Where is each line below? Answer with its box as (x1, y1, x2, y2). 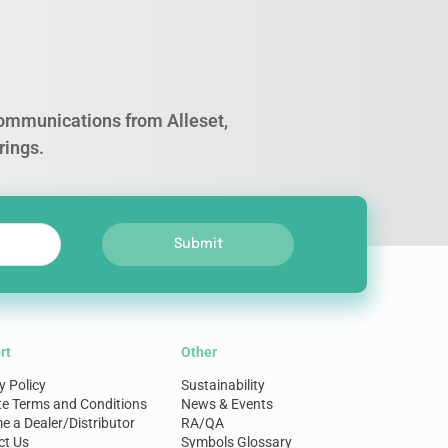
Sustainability (181, 377, 266, 393)
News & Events (181, 396, 274, 412)
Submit (173, 237, 223, 251)
